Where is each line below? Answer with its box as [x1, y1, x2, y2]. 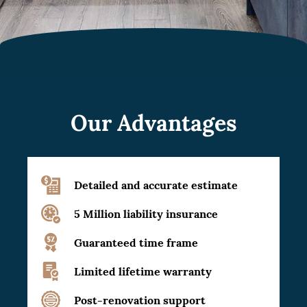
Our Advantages [70, 109, 237, 137]
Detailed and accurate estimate [74, 178, 238, 192]
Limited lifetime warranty [74, 265, 212, 278]
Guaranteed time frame [74, 236, 198, 249]
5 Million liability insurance [74, 207, 218, 221]
